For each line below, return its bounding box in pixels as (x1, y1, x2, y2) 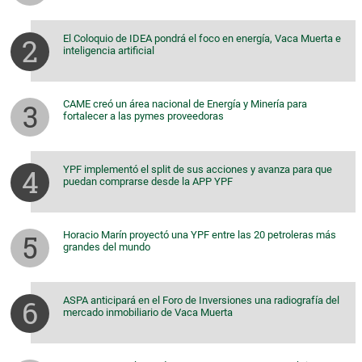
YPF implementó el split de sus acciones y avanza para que (63, 163, 332, 176)
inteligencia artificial (63, 44, 154, 57)
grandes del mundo (63, 241, 150, 254)
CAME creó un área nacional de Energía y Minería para (63, 98, 307, 111)
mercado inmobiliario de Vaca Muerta (63, 306, 233, 319)
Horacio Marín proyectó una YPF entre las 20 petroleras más (63, 229, 336, 242)
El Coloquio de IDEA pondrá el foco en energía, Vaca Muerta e (63, 32, 341, 45)
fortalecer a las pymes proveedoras (63, 110, 224, 123)
